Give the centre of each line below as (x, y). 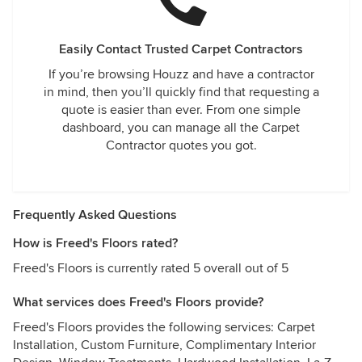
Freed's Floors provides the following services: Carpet (164, 327)
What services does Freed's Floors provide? (138, 302)
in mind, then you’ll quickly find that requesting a (181, 92)
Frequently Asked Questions (95, 215)
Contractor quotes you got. (181, 145)
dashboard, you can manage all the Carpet (181, 128)
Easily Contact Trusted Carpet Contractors (181, 49)
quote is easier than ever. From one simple (181, 110)
